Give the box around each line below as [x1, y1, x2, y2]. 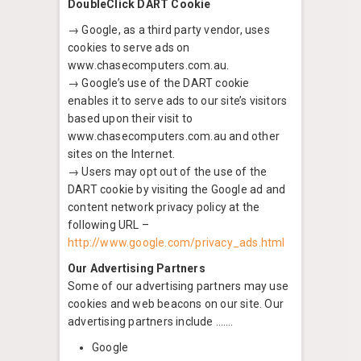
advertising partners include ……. [68, 315, 234, 329]
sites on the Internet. [68, 147, 176, 161]
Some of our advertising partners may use [68, 280, 288, 293]
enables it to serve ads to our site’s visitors [68, 94, 288, 108]
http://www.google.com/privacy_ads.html [68, 236, 285, 250]
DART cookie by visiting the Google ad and [68, 183, 286, 197]
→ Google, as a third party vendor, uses [68, 23, 270, 37]
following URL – [68, 218, 149, 232]
